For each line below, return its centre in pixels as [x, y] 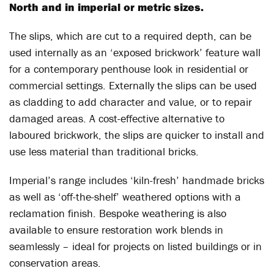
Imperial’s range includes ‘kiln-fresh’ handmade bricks [137, 180]
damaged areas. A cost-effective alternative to [117, 118]
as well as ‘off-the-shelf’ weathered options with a [125, 197]
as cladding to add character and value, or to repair [131, 102]
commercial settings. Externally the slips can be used [133, 85]
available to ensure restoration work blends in [116, 230]
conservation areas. [55, 263]
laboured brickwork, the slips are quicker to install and [137, 135]
